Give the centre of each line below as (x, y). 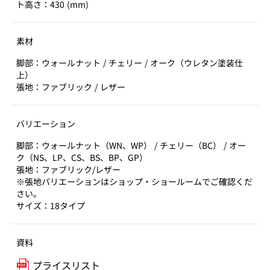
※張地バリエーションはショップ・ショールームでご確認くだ (134, 181)
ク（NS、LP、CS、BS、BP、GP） (82, 157)
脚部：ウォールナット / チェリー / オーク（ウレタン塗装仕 (130, 63)
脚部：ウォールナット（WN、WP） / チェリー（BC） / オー (131, 145)
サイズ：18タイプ (51, 206)
